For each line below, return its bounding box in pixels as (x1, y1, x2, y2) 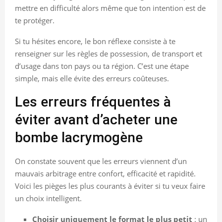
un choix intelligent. (15, 193, 82, 203)
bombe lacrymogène (15, 129, 143, 146)
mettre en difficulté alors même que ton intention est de (15, 2, 206, 13)
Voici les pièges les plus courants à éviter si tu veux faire (15, 180, 205, 191)
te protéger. (15, 15, 55, 25)
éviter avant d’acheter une (15, 111, 177, 128)
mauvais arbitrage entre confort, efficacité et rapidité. (15, 168, 196, 178)
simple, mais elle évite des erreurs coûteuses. (15, 73, 169, 83)
